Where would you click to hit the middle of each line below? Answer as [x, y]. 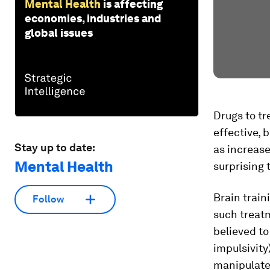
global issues [59, 33]
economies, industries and [93, 18]
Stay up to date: [55, 147]
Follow [48, 199]
